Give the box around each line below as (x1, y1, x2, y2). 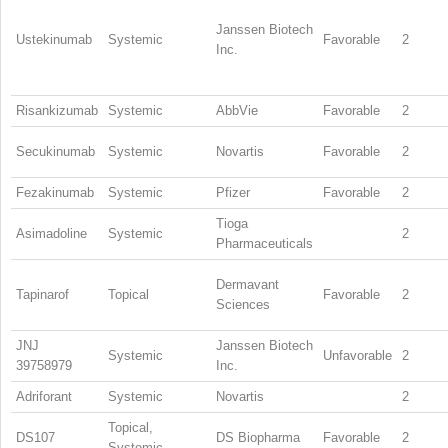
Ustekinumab (16, 31, 92, 47)
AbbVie (216, 102, 258, 118)
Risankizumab (16, 102, 98, 118)
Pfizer (216, 184, 250, 200)
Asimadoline (16, 225, 87, 241)
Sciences (216, 296, 270, 312)
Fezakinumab (16, 184, 94, 200)
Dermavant (216, 276, 279, 292)
